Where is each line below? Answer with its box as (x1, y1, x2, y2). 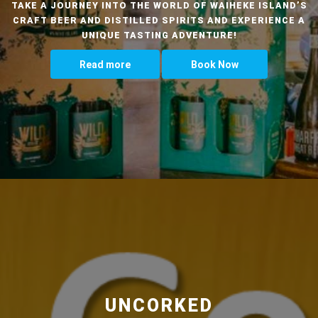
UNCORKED (104, 295, 214, 316)
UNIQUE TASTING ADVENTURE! (81, 29, 237, 40)
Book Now (191, 58, 238, 70)
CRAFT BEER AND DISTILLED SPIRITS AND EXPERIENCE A (13, 14, 305, 26)
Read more (79, 58, 131, 70)
